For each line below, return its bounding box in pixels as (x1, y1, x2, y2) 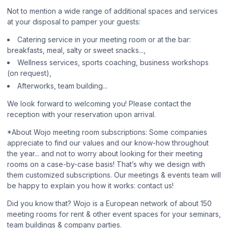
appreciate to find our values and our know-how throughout (7, 138, 209, 147)
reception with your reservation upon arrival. (7, 109, 156, 119)
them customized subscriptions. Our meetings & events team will (7, 170, 221, 179)
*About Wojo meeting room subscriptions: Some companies (7, 127, 207, 136)
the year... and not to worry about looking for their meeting (7, 149, 203, 158)
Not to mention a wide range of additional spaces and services (7, 6, 218, 15)
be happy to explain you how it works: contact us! (7, 181, 174, 190)
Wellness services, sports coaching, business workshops (17, 58, 209, 67)
